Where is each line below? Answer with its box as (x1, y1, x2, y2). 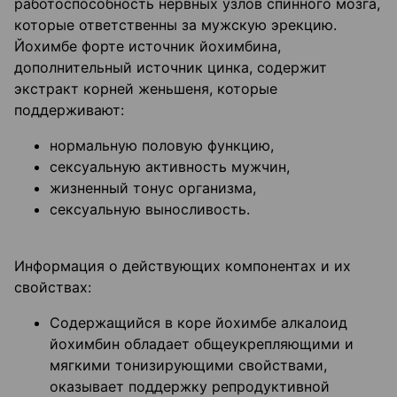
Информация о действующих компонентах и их (14, 257, 351, 276)
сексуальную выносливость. (50, 200, 250, 219)
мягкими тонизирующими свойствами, (50, 356, 327, 375)
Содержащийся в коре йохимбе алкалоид (50, 314, 347, 332)
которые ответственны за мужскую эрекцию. (14, 16, 337, 35)
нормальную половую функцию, (50, 136, 274, 155)
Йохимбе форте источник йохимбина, (14, 37, 281, 56)
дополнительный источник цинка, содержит (14, 58, 327, 77)
